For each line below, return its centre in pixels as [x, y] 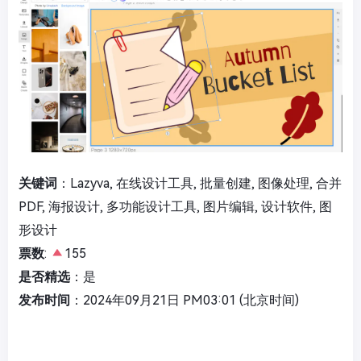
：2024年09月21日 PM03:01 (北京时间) [185, 300]
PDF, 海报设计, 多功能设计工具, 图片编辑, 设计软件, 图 [175, 207]
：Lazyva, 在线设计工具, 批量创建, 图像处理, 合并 [199, 183]
